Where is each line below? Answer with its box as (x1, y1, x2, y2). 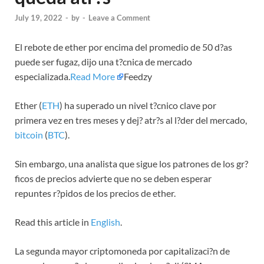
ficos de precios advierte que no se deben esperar (15, 173, 212, 184)
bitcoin (15, 129, 43, 141)
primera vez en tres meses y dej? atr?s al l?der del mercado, (15, 114, 247, 126)
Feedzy (124, 71, 152, 82)
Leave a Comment (88, 13, 150, 23)
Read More (70, 71, 115, 82)
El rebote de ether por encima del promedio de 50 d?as (15, 41, 232, 53)
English (91, 216, 120, 228)
